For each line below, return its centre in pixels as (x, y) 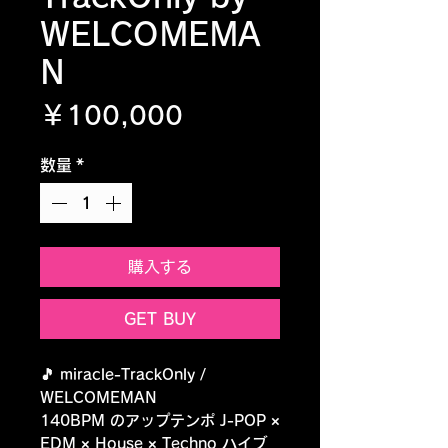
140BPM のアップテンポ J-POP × (160, 420)
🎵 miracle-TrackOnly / (123, 374)
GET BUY (160, 319)
